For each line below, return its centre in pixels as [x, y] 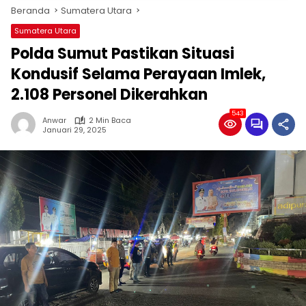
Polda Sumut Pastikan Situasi [123, 54]
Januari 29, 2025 [74, 129]
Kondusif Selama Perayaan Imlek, [138, 74]
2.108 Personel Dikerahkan [109, 95]
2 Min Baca [110, 120]
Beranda [30, 11]
